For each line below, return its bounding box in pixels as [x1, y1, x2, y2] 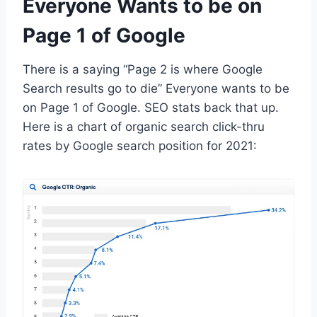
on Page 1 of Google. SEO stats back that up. [23, 100, 279, 115]
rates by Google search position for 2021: [23, 139, 257, 154]
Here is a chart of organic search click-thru [23, 120, 265, 134]
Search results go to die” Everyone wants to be [23, 81, 289, 96]
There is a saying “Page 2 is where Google [23, 62, 263, 77]
